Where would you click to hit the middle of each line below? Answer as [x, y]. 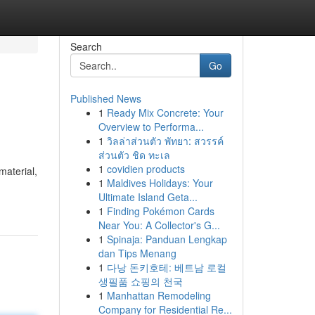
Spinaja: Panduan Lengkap [167, 239]
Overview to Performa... [151, 127]
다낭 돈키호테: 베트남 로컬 [166, 267]
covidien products [146, 169]
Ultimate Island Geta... [148, 197]
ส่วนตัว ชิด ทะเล [134, 155]
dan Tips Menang [137, 253]
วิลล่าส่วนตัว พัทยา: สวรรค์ [165, 141]
